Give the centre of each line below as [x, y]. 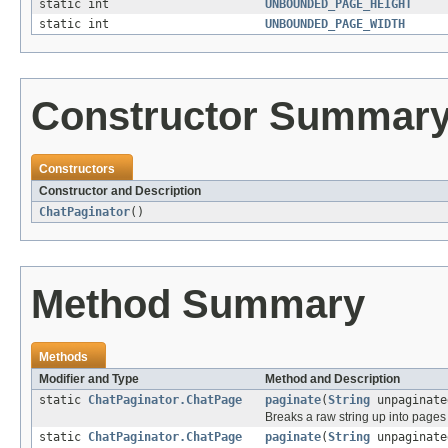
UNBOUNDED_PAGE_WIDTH [335, 23]
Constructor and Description [120, 190]
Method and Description [332, 378]
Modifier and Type [89, 378]
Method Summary [198, 303]
